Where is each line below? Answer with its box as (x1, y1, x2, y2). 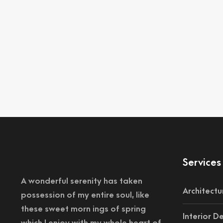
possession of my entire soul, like (21, 191, 149, 200)
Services (183, 157, 221, 168)
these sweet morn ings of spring (21, 205, 146, 214)
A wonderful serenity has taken (21, 177, 142, 186)
